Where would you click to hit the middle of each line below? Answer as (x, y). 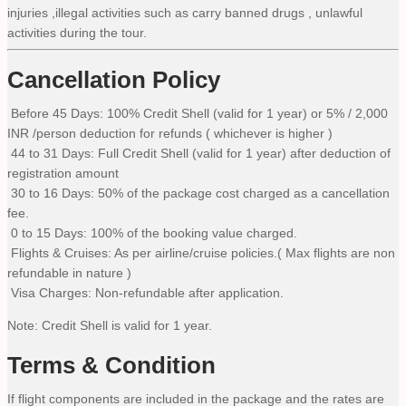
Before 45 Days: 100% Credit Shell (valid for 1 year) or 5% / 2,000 (198, 114)
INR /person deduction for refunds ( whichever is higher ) (174, 134)
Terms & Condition (111, 365)
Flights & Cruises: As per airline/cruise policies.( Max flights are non (201, 253)
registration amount (67, 174)
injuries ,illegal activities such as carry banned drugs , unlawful (185, 12)
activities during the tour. (77, 32)
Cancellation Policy (114, 80)
